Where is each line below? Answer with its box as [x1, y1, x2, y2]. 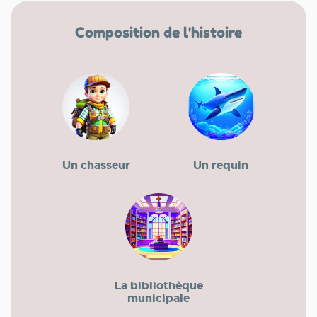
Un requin [193, 158, 249, 173]
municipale [127, 291, 190, 306]
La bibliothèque [114, 278, 203, 294]
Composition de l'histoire [75, 24, 242, 42]
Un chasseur [62, 158, 130, 173]
